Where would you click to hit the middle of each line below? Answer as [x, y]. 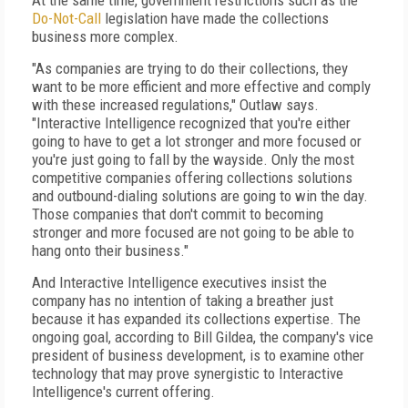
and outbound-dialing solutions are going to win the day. [200, 196]
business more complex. [105, 36]
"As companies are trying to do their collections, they [190, 68]
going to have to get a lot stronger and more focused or [197, 141]
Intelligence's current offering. [123, 392]
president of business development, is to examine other [198, 355]
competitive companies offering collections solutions [192, 178]
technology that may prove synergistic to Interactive [188, 373]
